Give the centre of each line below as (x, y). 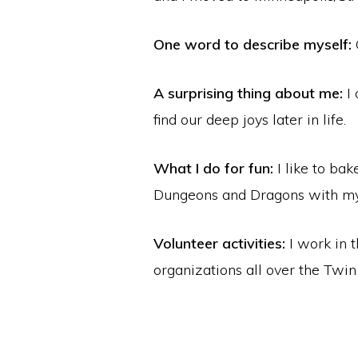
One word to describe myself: (253, 45)
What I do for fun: (213, 169)
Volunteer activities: (219, 244)
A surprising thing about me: (248, 93)
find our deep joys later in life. (250, 120)
